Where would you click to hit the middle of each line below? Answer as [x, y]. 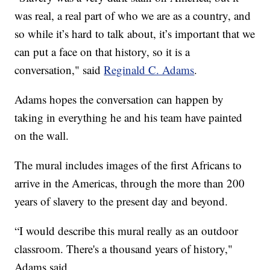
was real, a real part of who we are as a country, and [133, 15]
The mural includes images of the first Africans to [128, 165]
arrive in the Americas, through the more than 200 [130, 183]
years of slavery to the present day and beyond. [121, 201]
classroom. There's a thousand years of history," [124, 248]
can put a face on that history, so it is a [102, 51]
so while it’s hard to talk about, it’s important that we [135, 33]
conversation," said [59, 69]
